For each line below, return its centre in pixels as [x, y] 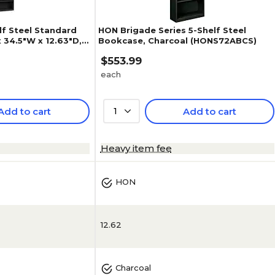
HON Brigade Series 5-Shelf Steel [172, 30]
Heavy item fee [136, 148]
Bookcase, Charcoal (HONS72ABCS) [177, 41]
